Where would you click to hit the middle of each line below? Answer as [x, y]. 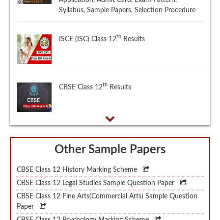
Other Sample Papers [110, 135]
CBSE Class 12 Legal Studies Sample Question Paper [96, 168]
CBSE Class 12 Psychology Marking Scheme [84, 205]
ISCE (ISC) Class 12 [88, 24]
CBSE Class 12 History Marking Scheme [78, 155]
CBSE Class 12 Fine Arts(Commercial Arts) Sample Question [107, 181]
